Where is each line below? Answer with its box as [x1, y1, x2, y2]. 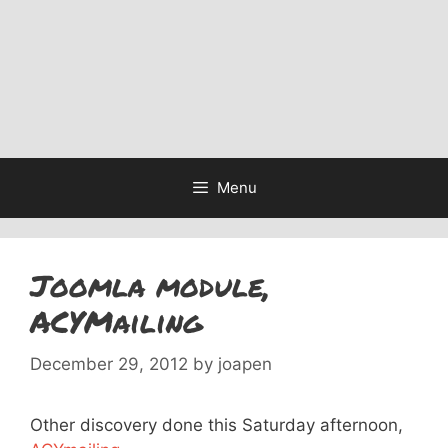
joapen [218, 353, 272, 374]
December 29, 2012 [30, 353, 188, 374]
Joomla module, [30, 264, 270, 307]
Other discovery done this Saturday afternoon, [30, 414, 403, 435]
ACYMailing [30, 300, 203, 343]
